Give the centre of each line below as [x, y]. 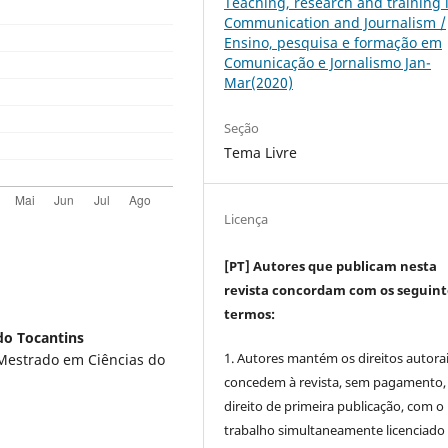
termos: [251, 314]
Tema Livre [261, 153]
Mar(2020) [259, 83]
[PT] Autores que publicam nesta [331, 266]
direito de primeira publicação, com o [334, 406]
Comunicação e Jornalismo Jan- [328, 63]
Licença [246, 219]
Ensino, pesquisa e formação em [333, 43]
